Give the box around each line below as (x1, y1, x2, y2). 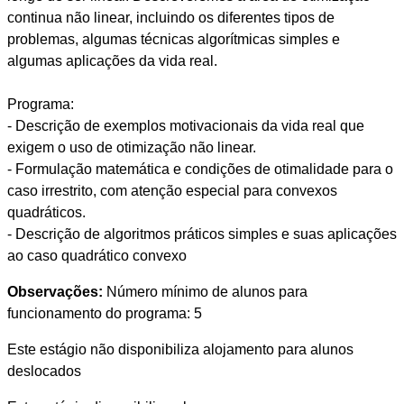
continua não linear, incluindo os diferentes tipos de (6, 10, 335, 26)
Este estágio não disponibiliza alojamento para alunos (6, 342, 353, 358)
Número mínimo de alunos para (102, 284, 308, 300)
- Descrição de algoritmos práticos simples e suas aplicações (6, 226, 397, 243)
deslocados (6, 363, 81, 380)
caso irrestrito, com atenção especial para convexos (6, 183, 337, 199)
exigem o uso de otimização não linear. (6, 140, 256, 156)
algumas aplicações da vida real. (6, 53, 217, 69)
